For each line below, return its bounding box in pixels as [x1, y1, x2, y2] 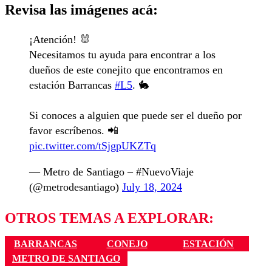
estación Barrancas [29, 79, 115, 92]
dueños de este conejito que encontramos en [29, 64, 223, 76]
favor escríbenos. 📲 [29, 124, 118, 137]
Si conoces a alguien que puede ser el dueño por [29, 109, 242, 122]
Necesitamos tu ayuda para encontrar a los [29, 49, 216, 61]
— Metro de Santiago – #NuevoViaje [29, 166, 194, 178]
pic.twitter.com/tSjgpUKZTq [29, 140, 156, 152]
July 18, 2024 [122, 181, 182, 194]
